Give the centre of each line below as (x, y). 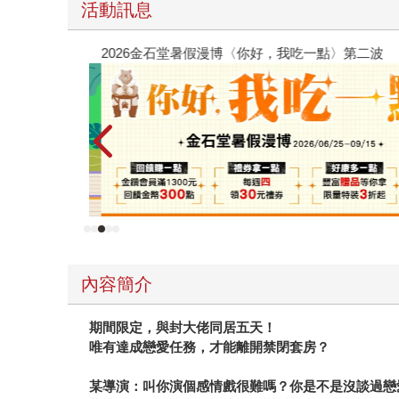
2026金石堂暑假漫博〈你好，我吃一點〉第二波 (239, 53)
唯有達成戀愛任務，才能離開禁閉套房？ (210, 347)
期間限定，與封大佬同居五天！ (183, 328)
